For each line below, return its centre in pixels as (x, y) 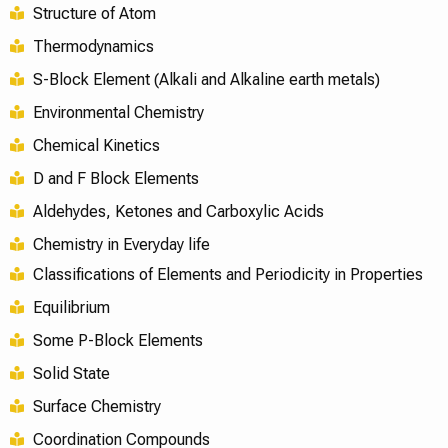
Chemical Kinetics (96, 145)
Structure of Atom (94, 13)
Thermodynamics (93, 46)
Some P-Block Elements (117, 340)
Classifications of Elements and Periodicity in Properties (227, 274)
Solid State (71, 373)
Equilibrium (71, 307)
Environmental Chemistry (118, 112)
